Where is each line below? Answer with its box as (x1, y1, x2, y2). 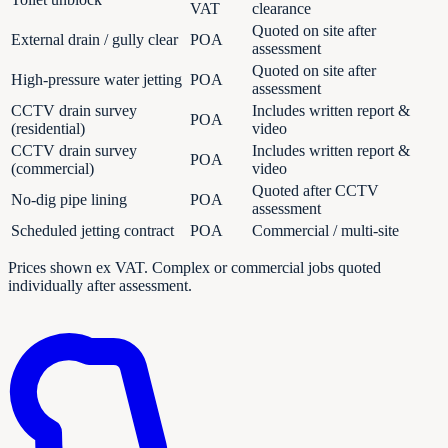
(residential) (11, 120, 85, 138)
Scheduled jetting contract (11, 222, 174, 240)
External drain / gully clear (11, 31, 178, 49)
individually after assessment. (8, 277, 192, 295)
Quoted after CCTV (252, 182, 379, 200)
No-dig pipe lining (11, 191, 127, 209)
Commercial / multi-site (252, 222, 399, 240)
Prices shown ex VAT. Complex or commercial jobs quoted (8, 259, 381, 277)
